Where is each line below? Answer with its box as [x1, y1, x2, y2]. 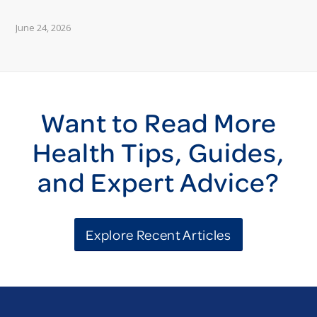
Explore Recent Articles [86, 225, 231, 245]
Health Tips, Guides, [32, 134, 284, 171]
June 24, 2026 [16, 21, 71, 34]
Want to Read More [40, 104, 277, 142]
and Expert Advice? [38, 163, 279, 201]
